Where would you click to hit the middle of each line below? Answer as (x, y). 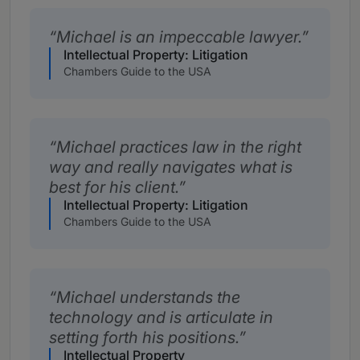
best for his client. (114, 188)
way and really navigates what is (171, 168)
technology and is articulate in (161, 318)
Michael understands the (148, 298)
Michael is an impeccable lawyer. (179, 37)
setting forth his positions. (144, 338)
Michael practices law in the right (179, 147)
